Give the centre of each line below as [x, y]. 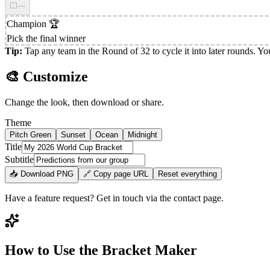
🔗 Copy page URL [116, 174]
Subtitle [19, 159]
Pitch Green [30, 134]
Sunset [73, 134]
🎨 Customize [46, 76]
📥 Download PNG [42, 174]
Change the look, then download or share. [84, 102]
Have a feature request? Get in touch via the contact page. [114, 198]
